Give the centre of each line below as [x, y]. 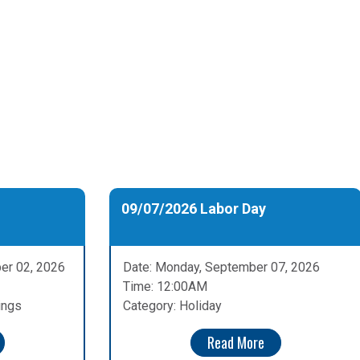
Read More [235, 343]
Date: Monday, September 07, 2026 [221, 268]
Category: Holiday [172, 306]
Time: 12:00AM [165, 287]
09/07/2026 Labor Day [194, 209]
